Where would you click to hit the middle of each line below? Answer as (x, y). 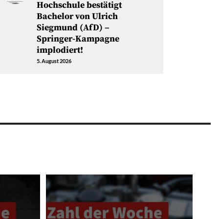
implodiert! (60, 50)
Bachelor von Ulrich (77, 16)
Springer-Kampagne (78, 39)
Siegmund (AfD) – (73, 27)
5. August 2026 (54, 61)
